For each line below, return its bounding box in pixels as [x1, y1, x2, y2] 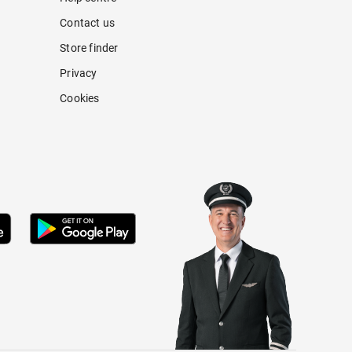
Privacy [60, 67, 97, 80]
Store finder [60, 42, 119, 55]
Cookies [60, 92, 100, 105]
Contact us [60, 16, 115, 30]
